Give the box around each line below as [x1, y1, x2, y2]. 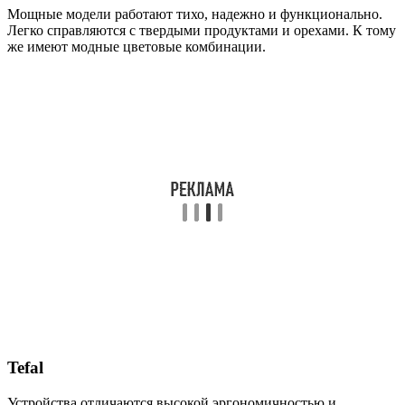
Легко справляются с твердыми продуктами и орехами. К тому [7, 23, 396, 39]
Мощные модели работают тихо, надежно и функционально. [7, 6, 382, 23]
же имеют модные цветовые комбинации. [7, 39, 266, 55]
